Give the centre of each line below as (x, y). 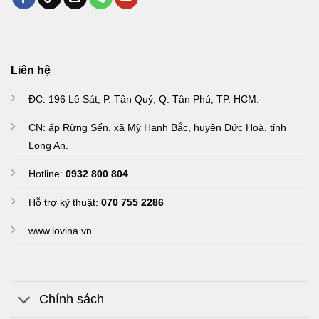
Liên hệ (31, 70)
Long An (47, 145)
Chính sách (72, 299)
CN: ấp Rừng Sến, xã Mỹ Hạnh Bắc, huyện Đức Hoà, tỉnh (157, 127)
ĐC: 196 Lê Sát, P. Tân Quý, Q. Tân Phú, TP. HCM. (144, 99)
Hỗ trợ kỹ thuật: (65, 202)
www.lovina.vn (60, 230)
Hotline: (47, 173)
